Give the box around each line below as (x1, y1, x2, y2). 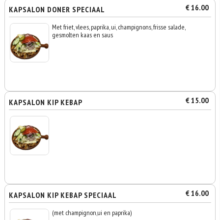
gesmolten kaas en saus (52, 30, 113, 39)
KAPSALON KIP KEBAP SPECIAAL (9, 190, 117, 200)
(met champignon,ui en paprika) (52, 208, 132, 217)
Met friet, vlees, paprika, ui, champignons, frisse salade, (52, 23, 186, 31)
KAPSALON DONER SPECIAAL (9, 4, 106, 14)
